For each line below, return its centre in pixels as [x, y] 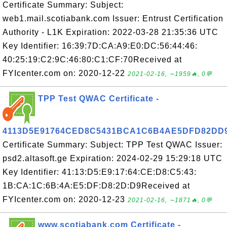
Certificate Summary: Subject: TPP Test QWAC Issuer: [112, 145]
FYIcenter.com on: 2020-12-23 [65, 199]
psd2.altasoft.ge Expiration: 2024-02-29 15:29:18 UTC [112, 158]
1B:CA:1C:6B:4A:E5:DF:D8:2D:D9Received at [96, 186]
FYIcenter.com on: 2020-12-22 [65, 73]
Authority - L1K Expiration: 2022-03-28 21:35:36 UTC [110, 32]
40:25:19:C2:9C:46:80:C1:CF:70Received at [92, 60]
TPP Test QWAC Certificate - [99, 99]
